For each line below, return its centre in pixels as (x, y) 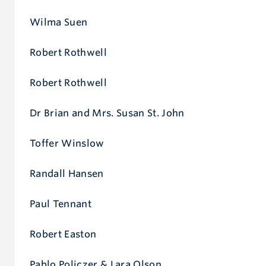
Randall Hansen (67, 173)
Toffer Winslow (67, 143)
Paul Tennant (61, 204)
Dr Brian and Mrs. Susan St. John (107, 113)
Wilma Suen (59, 22)
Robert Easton (63, 234)
